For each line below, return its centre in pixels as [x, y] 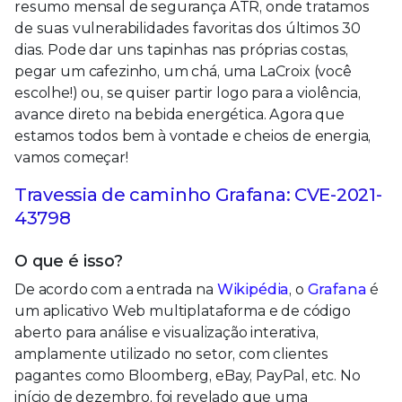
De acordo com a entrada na [116, 290]
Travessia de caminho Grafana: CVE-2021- [198, 195]
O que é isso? [69, 262]
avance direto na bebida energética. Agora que [179, 115]
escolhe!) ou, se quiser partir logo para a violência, [188, 93]
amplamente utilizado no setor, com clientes [172, 354]
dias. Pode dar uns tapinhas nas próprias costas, [182, 50]
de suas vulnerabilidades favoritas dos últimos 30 [188, 29]
